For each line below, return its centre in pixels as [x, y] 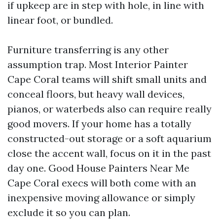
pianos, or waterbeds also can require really [110, 109]
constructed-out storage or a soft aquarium [110, 138]
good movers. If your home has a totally [99, 124]
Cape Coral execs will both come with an [102, 183]
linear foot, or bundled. [60, 20]
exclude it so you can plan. [69, 212]
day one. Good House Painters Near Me [98, 168]
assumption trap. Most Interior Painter [98, 64]
